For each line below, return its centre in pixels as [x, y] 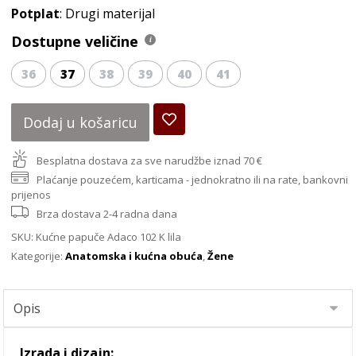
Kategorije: [39, 256]
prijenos [31, 195]
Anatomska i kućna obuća [134, 256]
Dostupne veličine [75, 42]
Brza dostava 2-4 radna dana [107, 214]
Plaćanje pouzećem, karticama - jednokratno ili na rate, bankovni [193, 180]
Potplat [36, 14]
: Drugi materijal [108, 14]
